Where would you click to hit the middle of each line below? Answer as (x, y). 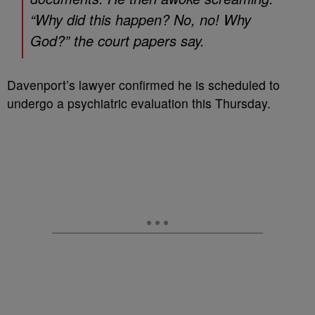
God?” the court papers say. (117, 40)
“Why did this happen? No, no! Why (141, 19)
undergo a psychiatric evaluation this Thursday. (139, 103)
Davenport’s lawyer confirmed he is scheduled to (143, 85)
